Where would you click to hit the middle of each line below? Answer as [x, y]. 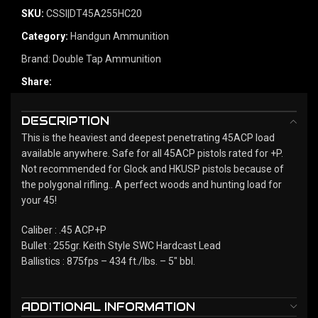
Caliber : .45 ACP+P [64, 230]
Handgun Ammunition [120, 36]
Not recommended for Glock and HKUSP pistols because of [153, 169]
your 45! [39, 200]
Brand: [37, 59]
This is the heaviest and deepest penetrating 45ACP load [148, 137]
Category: [45, 36]
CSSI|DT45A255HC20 [94, 13]
